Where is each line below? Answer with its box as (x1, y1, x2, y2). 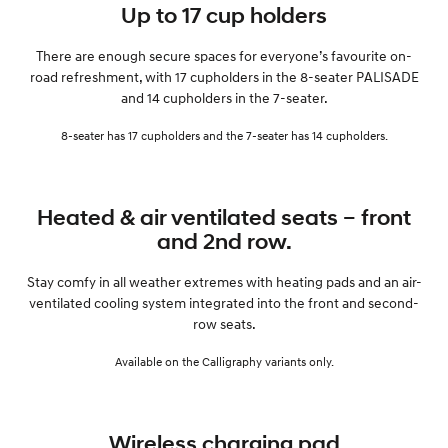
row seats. (192, 314, 256, 332)
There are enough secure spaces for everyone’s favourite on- (36, 46, 412, 64)
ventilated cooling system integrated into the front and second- (29, 293, 419, 311)
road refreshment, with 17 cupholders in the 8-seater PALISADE (29, 67, 419, 85)
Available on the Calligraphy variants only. (114, 353, 334, 369)
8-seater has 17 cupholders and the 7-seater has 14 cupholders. (60, 127, 388, 143)
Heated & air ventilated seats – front (37, 203, 411, 230)
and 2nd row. (156, 227, 292, 254)
